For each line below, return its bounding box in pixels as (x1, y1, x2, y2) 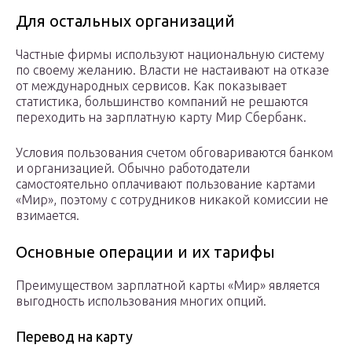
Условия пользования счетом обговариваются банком (16, 145, 333, 160)
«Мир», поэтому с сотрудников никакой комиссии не (16, 192, 328, 207)
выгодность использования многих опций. (16, 294, 266, 309)
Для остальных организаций (16, 12, 235, 31)
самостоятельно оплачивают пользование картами (16, 177, 315, 192)
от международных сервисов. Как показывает (16, 79, 287, 93)
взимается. (16, 208, 79, 223)
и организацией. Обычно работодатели (16, 161, 250, 176)
